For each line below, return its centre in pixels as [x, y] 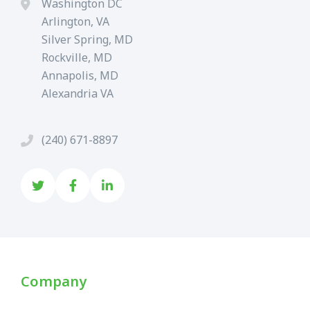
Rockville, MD [77, 57]
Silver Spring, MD [87, 39]
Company [54, 281]
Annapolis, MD [80, 75]
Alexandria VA [77, 93]
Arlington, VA [75, 21]
